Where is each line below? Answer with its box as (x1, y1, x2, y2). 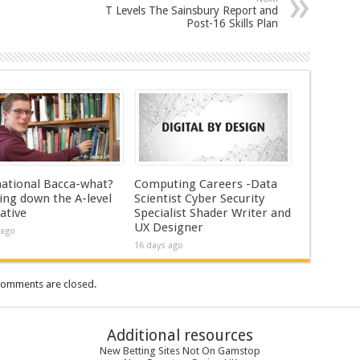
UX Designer (133, 220, 203, 235)
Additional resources (107, 326, 253, 345)
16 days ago (133, 240, 183, 251)
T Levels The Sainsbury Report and (104, 4, 278, 17)
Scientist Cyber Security (133, 191, 264, 206)
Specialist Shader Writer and (133, 206, 291, 220)
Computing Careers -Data (133, 177, 277, 191)
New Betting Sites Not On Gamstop (100, 345, 260, 357)
